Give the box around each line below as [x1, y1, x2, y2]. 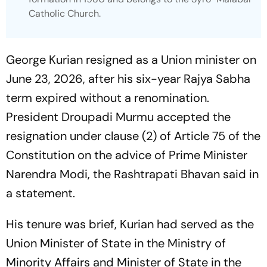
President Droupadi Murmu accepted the [6, 108, 231, 125]
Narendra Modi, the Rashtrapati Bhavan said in [6, 166, 259, 182]
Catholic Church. [29, 7, 101, 20]
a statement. [6, 185, 78, 201]
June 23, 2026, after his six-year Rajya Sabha [6, 70, 250, 86]
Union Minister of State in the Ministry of [6, 235, 226, 251]
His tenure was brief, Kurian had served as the [6, 216, 254, 232]
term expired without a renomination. [6, 89, 209, 105]
